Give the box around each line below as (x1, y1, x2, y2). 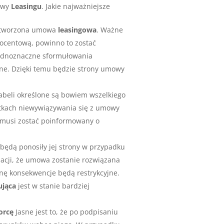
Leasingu (11, 1, 42, 11)
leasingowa (58, 25, 97, 35)
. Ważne (96, 25, 123, 35)
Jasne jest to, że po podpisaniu (13, 207, 118, 217)
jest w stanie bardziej (16, 181, 90, 191)
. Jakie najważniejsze (41, 1, 110, 11)
